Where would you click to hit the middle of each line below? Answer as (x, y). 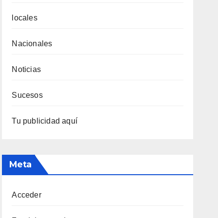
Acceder (27, 195)
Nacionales (32, 43)
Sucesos (27, 95)
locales (25, 18)
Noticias (26, 69)
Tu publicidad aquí (45, 121)
